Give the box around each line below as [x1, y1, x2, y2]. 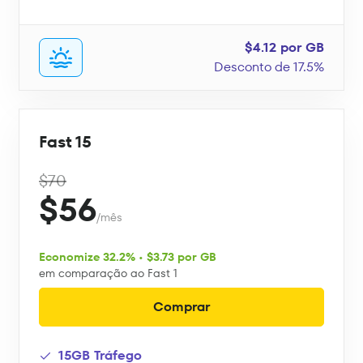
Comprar [153, 297, 210, 317]
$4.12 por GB [245, 38, 324, 58]
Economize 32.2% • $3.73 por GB [39, 249, 216, 266]
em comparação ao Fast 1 [39, 265, 177, 282]
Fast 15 [39, 130, 92, 154]
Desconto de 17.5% [214, 58, 324, 77]
